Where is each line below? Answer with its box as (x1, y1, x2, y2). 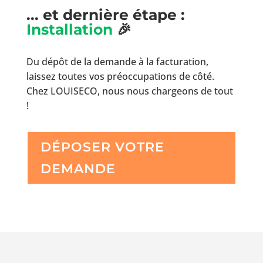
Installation (26, 21, 113, 39)
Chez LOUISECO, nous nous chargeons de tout (26, 85, 233, 98)
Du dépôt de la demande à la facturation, (26, 55, 208, 69)
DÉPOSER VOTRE (40, 139, 164, 155)
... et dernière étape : (26, 6, 185, 24)
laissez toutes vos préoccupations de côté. (26, 70, 214, 83)
